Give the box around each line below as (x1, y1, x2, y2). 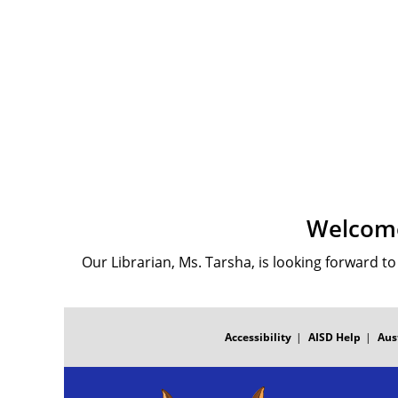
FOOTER (63, 306, 108, 322)
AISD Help (308, 330, 361, 346)
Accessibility (225, 330, 291, 346)
